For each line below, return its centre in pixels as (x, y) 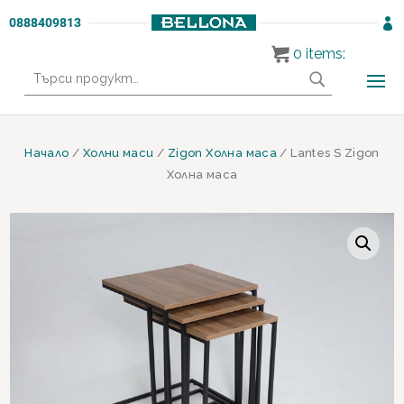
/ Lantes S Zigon (328, 153)
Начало (47, 153)
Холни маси (118, 153)
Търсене (52, 68)
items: (326, 54)
